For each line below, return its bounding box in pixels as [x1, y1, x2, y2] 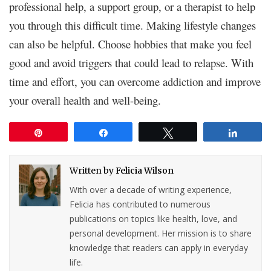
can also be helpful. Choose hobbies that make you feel [9, 36, 252, 51]
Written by [70, 165, 116, 176]
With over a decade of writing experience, [70, 183, 232, 195]
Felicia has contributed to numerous [70, 198, 211, 210]
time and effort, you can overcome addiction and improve [9, 73, 261, 89]
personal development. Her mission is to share [70, 227, 252, 239]
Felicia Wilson [116, 165, 174, 176]
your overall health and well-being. [9, 92, 161, 108]
